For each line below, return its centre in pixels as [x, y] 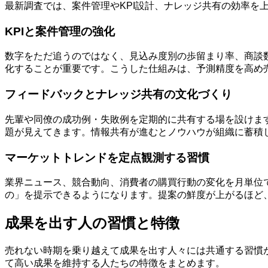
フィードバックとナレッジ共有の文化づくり [118, 95]
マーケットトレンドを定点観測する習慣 [107, 157]
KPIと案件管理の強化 [60, 31]
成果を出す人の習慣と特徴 [92, 223]
